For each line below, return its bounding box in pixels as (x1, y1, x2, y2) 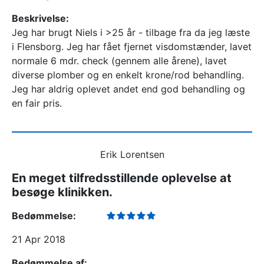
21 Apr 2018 (12, 233, 65, 245)
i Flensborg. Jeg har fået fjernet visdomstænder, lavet (12, 41, 252, 52)
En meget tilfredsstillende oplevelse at (12, 171, 232, 185)
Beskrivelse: (12, 12, 69, 24)
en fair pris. (12, 97, 62, 109)
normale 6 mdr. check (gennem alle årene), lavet (12, 55, 227, 67)
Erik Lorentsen (100, 148, 164, 160)
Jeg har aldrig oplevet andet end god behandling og (12, 83, 245, 95)
